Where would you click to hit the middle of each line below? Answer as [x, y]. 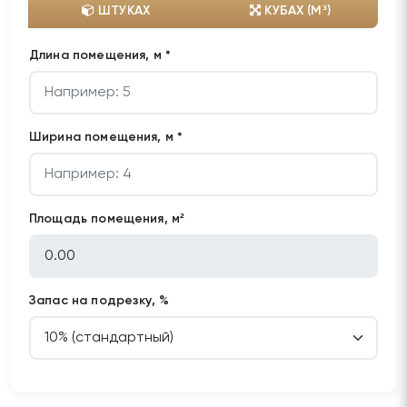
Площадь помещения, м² [107, 218]
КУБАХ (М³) [296, 10]
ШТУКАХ [123, 10]
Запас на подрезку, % [99, 300]
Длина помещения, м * [100, 55]
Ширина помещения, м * [106, 137]
